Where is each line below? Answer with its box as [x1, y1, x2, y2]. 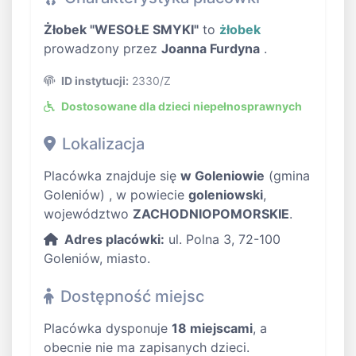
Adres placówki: [64, 231, 164, 248]
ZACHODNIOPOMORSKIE [133, 206, 289, 222]
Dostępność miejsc [60, 287, 204, 307]
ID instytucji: [61, 74, 129, 88]
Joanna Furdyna [161, 41, 260, 57]
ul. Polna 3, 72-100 [164, 231, 281, 248]
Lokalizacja [62, 134, 145, 154]
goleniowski [188, 187, 263, 203]
